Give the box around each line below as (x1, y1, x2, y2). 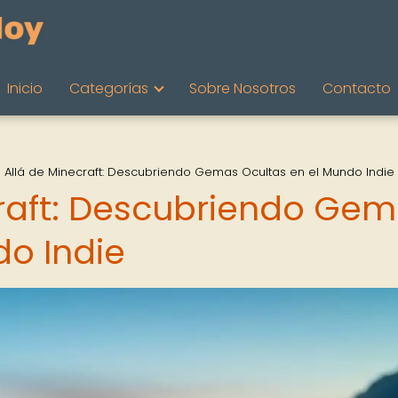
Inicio (7, 78, 43, 99)
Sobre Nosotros (189, 78, 296, 99)
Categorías (69, 78, 148, 99)
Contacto (322, 78, 391, 99)
